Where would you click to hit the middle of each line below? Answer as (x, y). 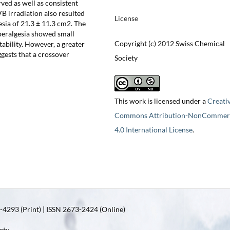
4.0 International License (153, 130)
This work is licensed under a (161, 101)
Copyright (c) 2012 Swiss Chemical (169, 44)
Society (126, 58)
